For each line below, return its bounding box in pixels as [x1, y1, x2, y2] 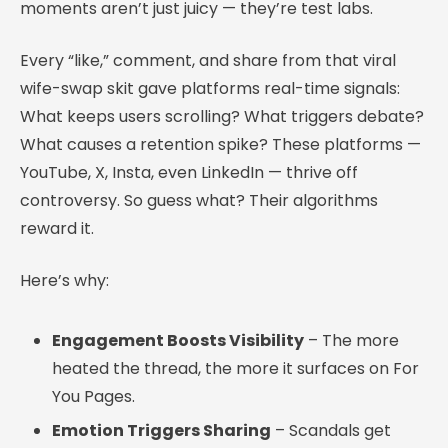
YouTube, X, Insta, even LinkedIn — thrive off [20, 160, 358, 184]
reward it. [20, 216, 94, 240]
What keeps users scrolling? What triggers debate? [20, 104, 424, 128]
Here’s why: [20, 268, 109, 292]
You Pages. [52, 384, 135, 408]
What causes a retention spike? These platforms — [20, 132, 421, 156]
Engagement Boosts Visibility [52, 328, 304, 352]
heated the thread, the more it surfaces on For [52, 356, 419, 380]
